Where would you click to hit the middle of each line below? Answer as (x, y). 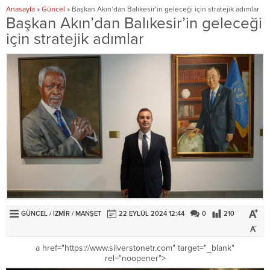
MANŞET (88, 213)
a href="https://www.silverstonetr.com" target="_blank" (135, 248)
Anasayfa (20, 9)
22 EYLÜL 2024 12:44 (152, 213)
